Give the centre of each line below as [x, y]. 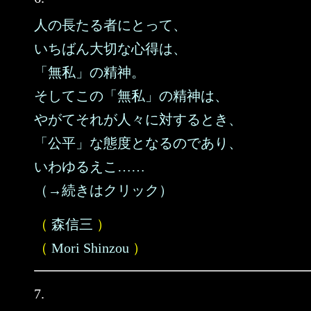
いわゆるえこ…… [90, 167]
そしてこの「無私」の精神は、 [131, 96]
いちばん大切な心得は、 [110, 49]
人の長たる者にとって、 [110, 25]
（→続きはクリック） [103, 190]
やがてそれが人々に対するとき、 [138, 119]
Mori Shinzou [90, 248]
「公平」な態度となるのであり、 [138, 143]
